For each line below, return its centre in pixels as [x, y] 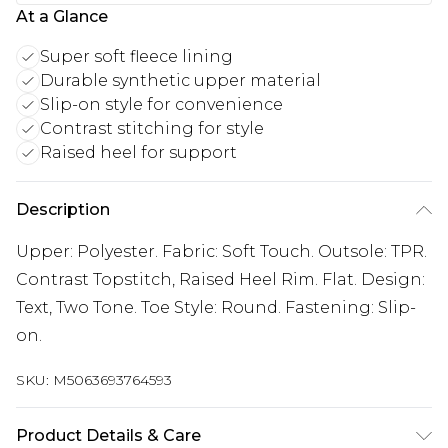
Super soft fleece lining [136, 56]
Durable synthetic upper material [180, 80]
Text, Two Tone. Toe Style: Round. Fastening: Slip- [216, 307]
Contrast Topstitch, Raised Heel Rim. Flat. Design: [220, 279]
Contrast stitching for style [152, 128]
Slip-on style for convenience [161, 104]
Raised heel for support [138, 152]
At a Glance [62, 16]
